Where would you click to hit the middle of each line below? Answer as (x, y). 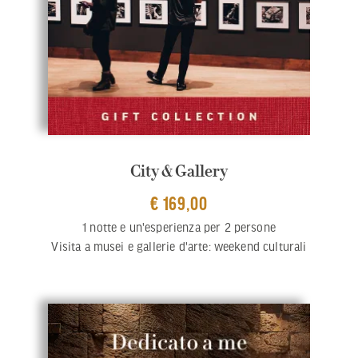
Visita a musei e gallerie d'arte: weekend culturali (179, 246)
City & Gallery (179, 171)
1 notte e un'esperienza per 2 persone (179, 227)
